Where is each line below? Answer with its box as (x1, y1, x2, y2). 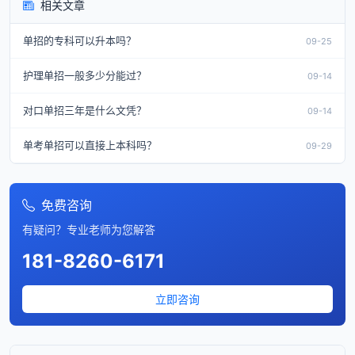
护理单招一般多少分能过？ (23, 69, 147, 82)
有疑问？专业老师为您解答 (22, 223, 155, 237)
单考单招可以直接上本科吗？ (23, 139, 157, 152)
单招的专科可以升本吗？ (23, 34, 136, 48)
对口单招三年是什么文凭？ (23, 104, 147, 117)
